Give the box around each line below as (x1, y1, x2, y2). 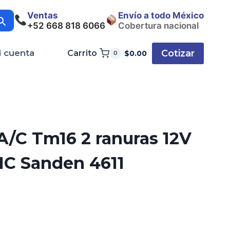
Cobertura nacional (118, 21, 199, 31)
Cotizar (161, 47, 195, 59)
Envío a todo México (118, 10, 204, 21)
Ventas (27, 10, 58, 21)
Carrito (67, 48, 97, 59)
